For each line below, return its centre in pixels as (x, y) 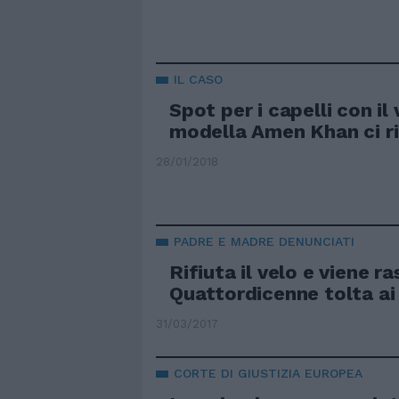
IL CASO (198, 80)
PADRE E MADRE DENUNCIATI (264, 242)
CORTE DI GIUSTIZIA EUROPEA (268, 374)
